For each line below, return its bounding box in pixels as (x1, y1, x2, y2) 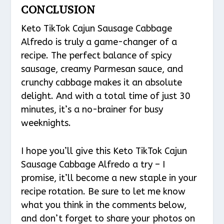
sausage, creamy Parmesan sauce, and (21, 63, 183, 75)
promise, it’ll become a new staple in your (21, 172, 197, 184)
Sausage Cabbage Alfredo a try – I (21, 159, 165, 170)
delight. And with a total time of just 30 (21, 90, 191, 102)
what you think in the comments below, (21, 199, 187, 211)
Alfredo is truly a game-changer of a (21, 36, 177, 48)
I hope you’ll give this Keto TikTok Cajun (21, 145, 187, 157)
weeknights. (21, 117, 71, 129)
